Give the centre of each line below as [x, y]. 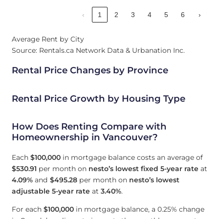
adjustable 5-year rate [51, 191]
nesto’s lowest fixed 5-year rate [143, 168]
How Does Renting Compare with [89, 127]
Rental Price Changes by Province [90, 70]
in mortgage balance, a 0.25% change [139, 209]
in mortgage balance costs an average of [132, 157]
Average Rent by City [48, 39]
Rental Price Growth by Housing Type [99, 98]
